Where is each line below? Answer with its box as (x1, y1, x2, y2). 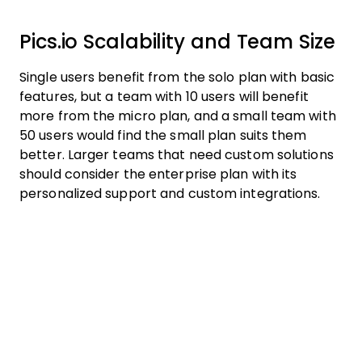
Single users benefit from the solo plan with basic (19, 70, 335, 84)
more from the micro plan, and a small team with (19, 109, 336, 123)
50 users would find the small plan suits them (19, 128, 307, 142)
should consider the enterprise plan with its (19, 167, 297, 181)
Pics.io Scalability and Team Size (19, 31, 335, 53)
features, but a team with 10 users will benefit (19, 90, 309, 103)
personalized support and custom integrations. (19, 187, 321, 200)
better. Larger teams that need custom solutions (19, 148, 334, 162)
